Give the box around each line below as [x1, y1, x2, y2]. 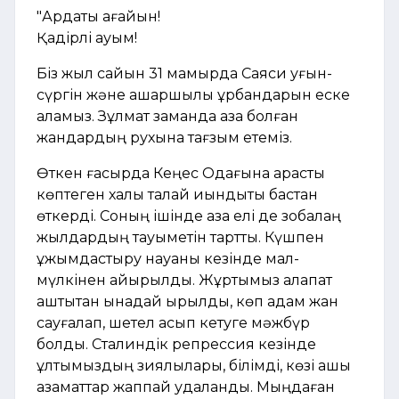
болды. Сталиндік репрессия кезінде [37, 336, 316, 354]
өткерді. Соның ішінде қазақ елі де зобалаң [37, 208, 341, 225]
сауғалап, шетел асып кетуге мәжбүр [37, 314, 310, 332]
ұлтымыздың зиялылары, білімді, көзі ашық [37, 357, 351, 375]
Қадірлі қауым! [37, 29, 137, 47]
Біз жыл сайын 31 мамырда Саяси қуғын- [37, 65, 332, 83]
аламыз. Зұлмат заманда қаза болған [37, 108, 298, 126]
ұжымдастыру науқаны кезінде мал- [37, 250, 299, 268]
